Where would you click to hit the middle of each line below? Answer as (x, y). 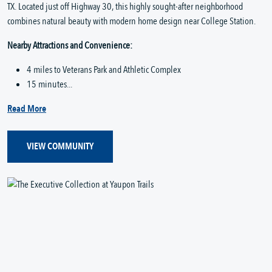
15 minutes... (49, 84)
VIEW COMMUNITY (60, 147)
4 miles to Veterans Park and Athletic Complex (104, 70)
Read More (27, 108)
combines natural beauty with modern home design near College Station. (131, 21)
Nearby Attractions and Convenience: (70, 45)
